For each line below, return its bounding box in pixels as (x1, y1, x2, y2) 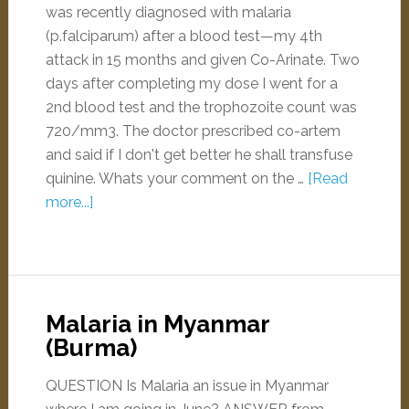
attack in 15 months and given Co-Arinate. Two (45, 51, 360, 68)
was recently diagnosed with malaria (45, 4, 291, 21)
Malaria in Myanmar (45, 310, 269, 338)
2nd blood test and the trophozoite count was (45, 99, 357, 116)
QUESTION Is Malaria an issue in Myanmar (45, 377, 329, 394)
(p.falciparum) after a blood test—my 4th (45, 27, 322, 45)
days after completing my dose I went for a (45, 75, 338, 92)
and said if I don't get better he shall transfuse (45, 146, 352, 163)
